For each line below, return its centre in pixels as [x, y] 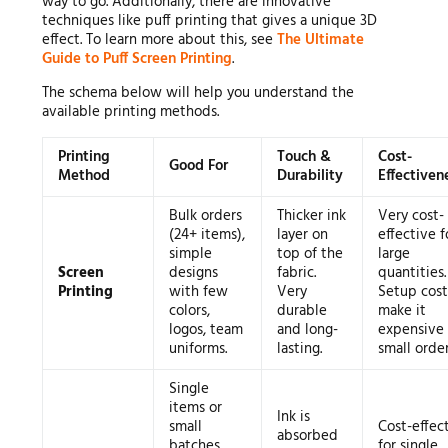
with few [198, 291]
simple [190, 253]
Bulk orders [205, 215]
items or [195, 407]
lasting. [299, 348]
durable [301, 310]
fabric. [296, 272]
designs [193, 272]
